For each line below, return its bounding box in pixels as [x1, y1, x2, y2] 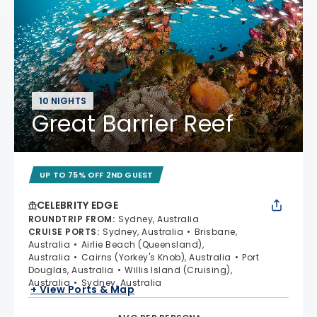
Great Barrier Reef [32, 107, 234, 139]
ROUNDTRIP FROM [28, 212, 113, 225]
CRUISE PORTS [28, 225, 97, 238]
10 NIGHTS [39, 94, 87, 107]
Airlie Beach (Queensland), [81, 238, 204, 250]
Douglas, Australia [28, 263, 114, 276]
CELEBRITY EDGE [37, 197, 118, 212]
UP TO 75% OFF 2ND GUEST [40, 168, 154, 180]
